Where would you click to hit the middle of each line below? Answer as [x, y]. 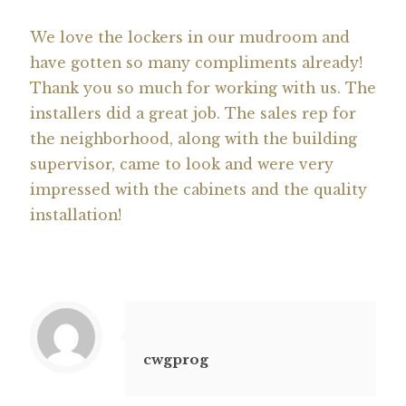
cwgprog [176, 359]
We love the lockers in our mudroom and [190, 38]
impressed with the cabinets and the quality [198, 190]
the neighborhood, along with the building [193, 139]
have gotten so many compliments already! [196, 63]
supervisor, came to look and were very [182, 164]
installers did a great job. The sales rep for [193, 114]
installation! [76, 215]
